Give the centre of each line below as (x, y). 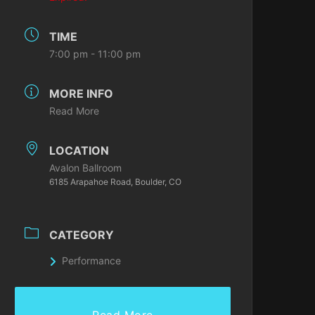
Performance (92, 261)
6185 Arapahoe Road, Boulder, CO (116, 182)
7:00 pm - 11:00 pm (95, 54)
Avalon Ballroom (86, 168)
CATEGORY (82, 235)
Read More (75, 111)
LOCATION (79, 150)
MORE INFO (82, 94)
